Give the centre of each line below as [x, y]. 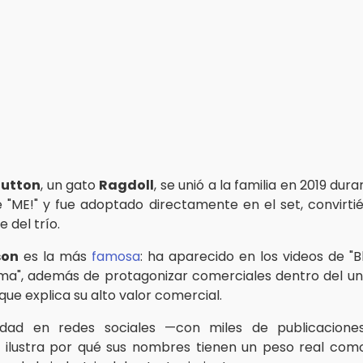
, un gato [70, 185]
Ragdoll [127, 185]
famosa [116, 256]
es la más [55, 256]
